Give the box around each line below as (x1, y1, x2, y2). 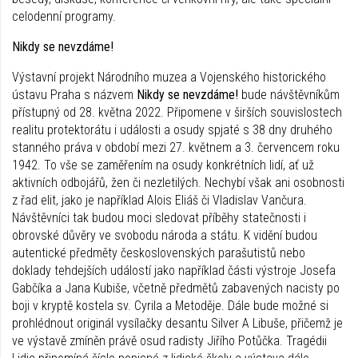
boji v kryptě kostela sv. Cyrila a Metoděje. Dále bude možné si (12, 297, 328, 313)
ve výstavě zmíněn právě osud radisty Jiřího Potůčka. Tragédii (12, 332, 327, 348)
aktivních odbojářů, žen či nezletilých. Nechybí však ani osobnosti (12, 174, 344, 190)
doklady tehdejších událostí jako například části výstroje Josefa (12, 262, 336, 278)
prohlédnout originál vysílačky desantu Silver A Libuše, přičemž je (12, 315, 343, 331)
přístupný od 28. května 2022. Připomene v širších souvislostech (12, 104, 342, 120)
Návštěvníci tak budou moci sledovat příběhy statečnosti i (12, 209, 306, 225)
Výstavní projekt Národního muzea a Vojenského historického (12, 69, 326, 85)
